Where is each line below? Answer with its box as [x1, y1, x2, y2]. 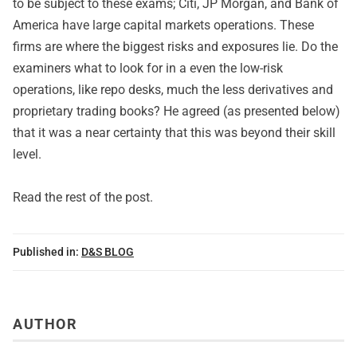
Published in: [13, 245, 79, 259]
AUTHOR [13, 316, 77, 333]
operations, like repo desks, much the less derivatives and [13, 82, 333, 97]
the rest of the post [45, 190, 150, 205]
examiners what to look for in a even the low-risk [13, 61, 283, 76]
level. [13, 147, 41, 162]
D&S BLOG [81, 245, 134, 259]
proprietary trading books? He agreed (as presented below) [13, 104, 340, 119]
